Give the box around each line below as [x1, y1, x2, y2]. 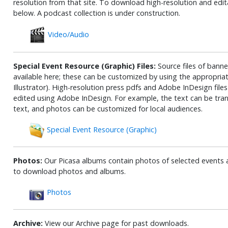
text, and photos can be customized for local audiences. [13, 103, 203, 113]
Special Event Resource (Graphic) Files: [13, 61, 156, 71]
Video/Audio [45, 29, 89, 39]
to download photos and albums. [13, 166, 126, 176]
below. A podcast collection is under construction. [13, 8, 180, 18]
